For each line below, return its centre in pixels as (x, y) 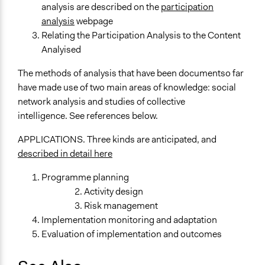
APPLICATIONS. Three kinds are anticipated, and (117, 140)
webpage (94, 21)
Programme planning (85, 177)
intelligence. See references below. (88, 116)
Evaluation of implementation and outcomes (132, 234)
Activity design (114, 192)
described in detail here (65, 154)
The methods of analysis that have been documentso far (131, 73)
